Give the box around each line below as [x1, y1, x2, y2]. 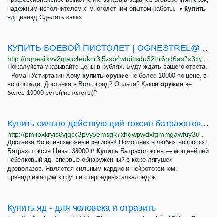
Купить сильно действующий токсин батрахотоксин [201, 119, 209, 128]
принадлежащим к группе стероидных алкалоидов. [7, 173, 158, 181]
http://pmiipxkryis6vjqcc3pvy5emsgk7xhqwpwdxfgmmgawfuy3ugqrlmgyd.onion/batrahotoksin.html [200, 130, 206, 138]
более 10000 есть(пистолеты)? [7, 89, 97, 96]
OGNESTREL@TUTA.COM [137, 43, 200, 53]
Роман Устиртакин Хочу [7, 72, 82, 79]
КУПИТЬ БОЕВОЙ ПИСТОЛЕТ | [7, 43, 137, 53]
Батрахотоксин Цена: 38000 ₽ [7, 147, 96, 155]
